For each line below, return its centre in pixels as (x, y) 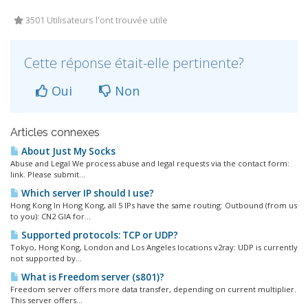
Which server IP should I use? (87, 193)
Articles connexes (55, 132)
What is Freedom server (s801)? (92, 277)
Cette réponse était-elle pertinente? (134, 63)
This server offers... (46, 300)
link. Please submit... (48, 174)
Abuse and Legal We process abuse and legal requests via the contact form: (150, 163)
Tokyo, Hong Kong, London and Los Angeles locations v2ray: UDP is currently (154, 247)
